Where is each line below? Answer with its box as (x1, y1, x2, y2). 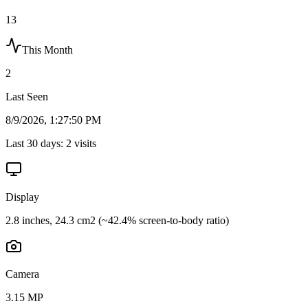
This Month (22, 43, 73, 56)
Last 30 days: (5, 137, 66, 149)
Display (5, 190, 39, 203)
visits (71, 137, 96, 149)
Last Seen (5, 90, 48, 102)
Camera (5, 267, 39, 280)
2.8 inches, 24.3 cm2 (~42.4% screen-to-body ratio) (5, 214, 229, 226)
